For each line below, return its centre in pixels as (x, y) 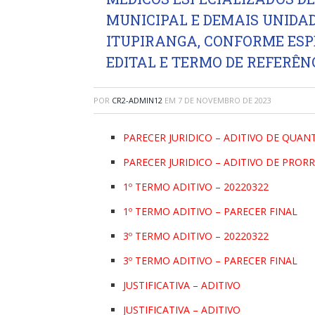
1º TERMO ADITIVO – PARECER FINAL (210, 212)
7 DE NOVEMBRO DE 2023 (225, 101)
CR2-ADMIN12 (137, 101)
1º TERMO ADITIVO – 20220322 (196, 187)
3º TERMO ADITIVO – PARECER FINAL (210, 261)
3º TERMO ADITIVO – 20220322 (196, 236)
